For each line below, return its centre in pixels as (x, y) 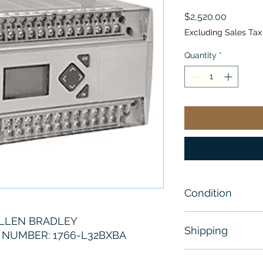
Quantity (200, 55)
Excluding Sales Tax (223, 33)
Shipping (206, 231)
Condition (208, 193)
